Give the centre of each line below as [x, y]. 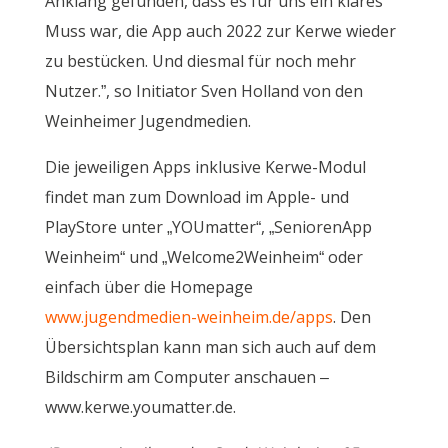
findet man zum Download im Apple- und [196, 197]
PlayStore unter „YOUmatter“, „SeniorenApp [208, 227]
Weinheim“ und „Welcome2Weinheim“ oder [203, 257]
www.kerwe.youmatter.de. [140, 407]
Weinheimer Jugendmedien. [147, 121]
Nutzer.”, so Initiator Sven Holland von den [203, 91]
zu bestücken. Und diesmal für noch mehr [200, 61]
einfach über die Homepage [148, 287]
